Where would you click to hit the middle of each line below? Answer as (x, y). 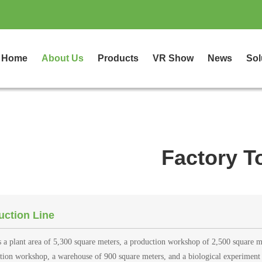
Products (118, 58)
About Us (63, 58)
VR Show (173, 58)
